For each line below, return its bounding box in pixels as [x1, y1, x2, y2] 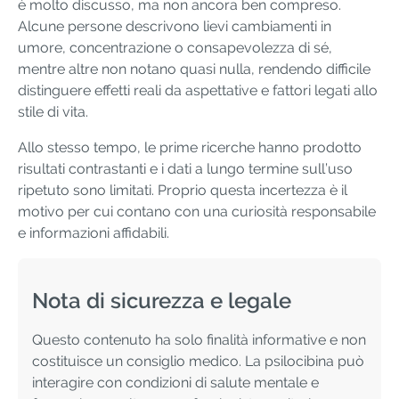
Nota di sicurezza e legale [32, 288, 291, 314]
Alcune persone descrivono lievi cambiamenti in [18, 18, 331, 36]
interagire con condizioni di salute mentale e [32, 373, 319, 391]
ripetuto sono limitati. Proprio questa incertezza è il [18, 182, 347, 199]
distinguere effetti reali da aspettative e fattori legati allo [18, 82, 378, 100]
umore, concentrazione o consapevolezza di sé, [18, 39, 332, 57]
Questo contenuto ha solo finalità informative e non [32, 330, 366, 348]
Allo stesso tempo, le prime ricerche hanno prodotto [18, 139, 362, 157]
